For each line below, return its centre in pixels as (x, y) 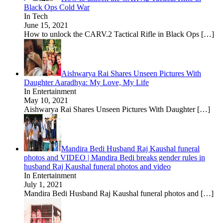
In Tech (36, 16)
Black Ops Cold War (57, 7)
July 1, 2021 (43, 184)
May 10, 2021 (46, 100)
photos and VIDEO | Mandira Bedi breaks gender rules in (114, 157)
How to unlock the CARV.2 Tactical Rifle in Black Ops (112, 34)
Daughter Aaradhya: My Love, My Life (86, 82)
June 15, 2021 (46, 25)
